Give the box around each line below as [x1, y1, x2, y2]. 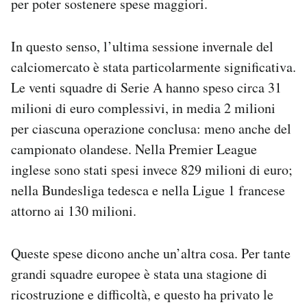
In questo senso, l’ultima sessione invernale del [11, 36, 273, 56]
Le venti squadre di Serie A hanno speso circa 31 [11, 77, 282, 97]
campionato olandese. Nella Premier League [11, 139, 257, 158]
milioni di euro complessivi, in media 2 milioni [11, 98, 275, 117]
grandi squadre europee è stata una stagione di [11, 264, 267, 283]
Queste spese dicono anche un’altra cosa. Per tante [11, 243, 291, 262]
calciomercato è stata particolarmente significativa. [11, 57, 296, 76]
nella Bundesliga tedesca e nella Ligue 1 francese [11, 180, 285, 199]
